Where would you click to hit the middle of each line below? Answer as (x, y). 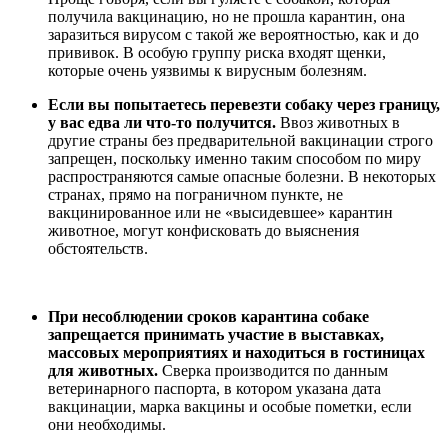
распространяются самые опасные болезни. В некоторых (242, 176)
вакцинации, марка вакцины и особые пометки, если (230, 406)
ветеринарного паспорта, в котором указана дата (214, 388)
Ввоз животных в (338, 122)
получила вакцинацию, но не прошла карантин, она (226, 16)
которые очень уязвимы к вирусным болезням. (207, 70)
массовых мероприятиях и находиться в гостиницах (236, 352)
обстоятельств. (98, 248)
